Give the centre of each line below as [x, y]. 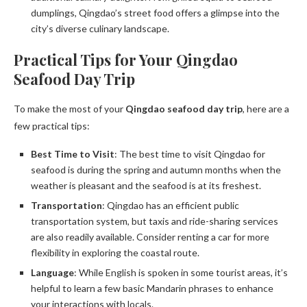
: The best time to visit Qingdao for [190, 154]
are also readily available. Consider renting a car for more [150, 237]
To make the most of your [70, 109]
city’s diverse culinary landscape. [100, 29]
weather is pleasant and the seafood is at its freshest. [146, 186]
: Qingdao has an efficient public [171, 206]
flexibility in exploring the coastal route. [115, 253]
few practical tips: [52, 126]
